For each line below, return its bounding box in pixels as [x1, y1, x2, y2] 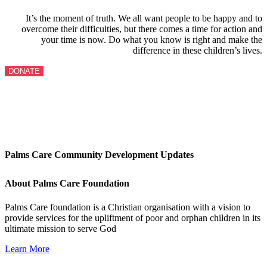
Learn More [5, 243, 49, 254]
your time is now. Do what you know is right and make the [41, 35, 262, 45]
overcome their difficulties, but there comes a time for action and [21, 24, 262, 35]
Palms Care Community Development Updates [5, 150, 194, 160]
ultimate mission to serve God [5, 223, 116, 234]
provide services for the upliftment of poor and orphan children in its [5, 212, 260, 223]
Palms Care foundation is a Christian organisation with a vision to [5, 201, 250, 212]
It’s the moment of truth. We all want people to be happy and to [26, 13, 262, 24]
